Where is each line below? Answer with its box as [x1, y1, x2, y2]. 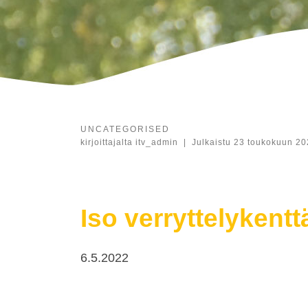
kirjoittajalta [80, 137, 135, 147]
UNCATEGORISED [80, 124, 170, 134]
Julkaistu [191, 137, 234, 147]
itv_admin [135, 137, 178, 147]
